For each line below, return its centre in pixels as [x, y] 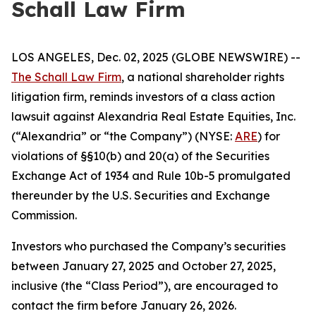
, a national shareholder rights [203, 77]
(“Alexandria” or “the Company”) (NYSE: [123, 136]
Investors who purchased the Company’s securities [148, 246]
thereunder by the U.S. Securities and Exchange [141, 195]
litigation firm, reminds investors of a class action [143, 97]
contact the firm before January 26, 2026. [124, 305]
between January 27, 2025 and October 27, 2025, [144, 266]
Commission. [44, 215]
